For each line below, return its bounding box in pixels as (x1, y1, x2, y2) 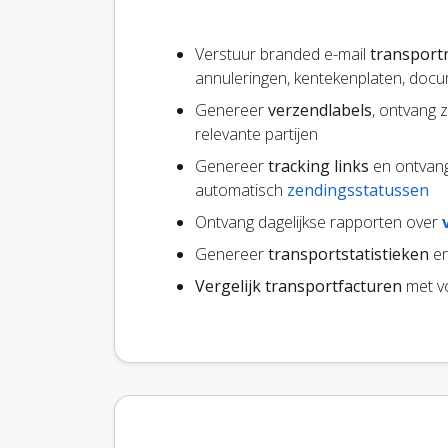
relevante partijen (195, 123, 318, 146)
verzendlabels (268, 99, 372, 122)
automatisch (195, 179, 287, 202)
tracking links (268, 155, 369, 178)
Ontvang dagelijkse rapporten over (195, 211, 442, 234)
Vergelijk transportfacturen (195, 275, 402, 298)
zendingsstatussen (287, 179, 429, 202)
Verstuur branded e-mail (195, 43, 370, 66)
